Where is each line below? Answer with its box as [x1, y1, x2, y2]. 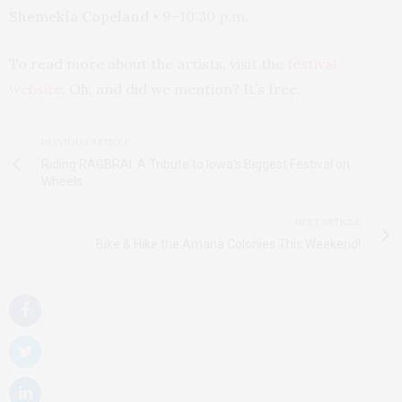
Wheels [41, 173, 83, 188]
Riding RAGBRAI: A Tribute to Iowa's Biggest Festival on [41, 156, 350, 171]
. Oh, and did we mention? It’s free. [62, 79, 301, 98]
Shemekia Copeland [9, 6, 149, 25]
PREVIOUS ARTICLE [41, 135, 130, 148]
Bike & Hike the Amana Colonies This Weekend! [96, 236, 361, 251]
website [9, 79, 62, 98]
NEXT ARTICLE [295, 215, 361, 228]
